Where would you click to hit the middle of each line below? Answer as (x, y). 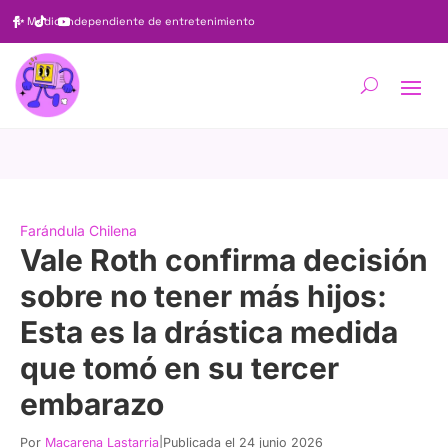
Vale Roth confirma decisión (224, 260)
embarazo (92, 404)
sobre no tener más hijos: (203, 296)
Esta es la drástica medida (209, 332)
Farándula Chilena (78, 230)
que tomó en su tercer (179, 368)
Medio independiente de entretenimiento (141, 21)
